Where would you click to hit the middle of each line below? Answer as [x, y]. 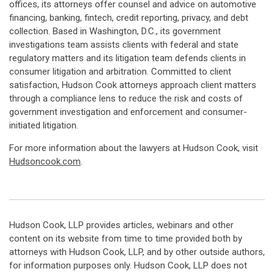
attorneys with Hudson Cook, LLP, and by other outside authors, [137, 252]
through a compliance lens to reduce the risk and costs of [126, 98]
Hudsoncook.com [45, 161]
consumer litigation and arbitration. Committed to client [120, 72]
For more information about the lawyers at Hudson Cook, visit [134, 148]
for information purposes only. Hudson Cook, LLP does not [128, 265]
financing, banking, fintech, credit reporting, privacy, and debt [129, 18]
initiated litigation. [44, 125]
